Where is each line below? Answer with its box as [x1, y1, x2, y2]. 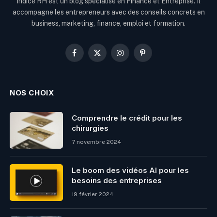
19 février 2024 [72, 191, 113, 198]
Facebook [74, 53, 105, 61]
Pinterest [142, 53, 171, 61]
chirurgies [72, 124, 108, 133]
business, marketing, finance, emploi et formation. [31, 19, 186, 28]
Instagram [119, 53, 151, 61]
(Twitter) [96, 63, 123, 71]
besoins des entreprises [72, 176, 162, 186]
